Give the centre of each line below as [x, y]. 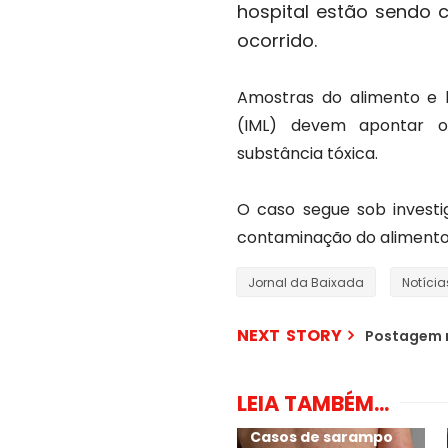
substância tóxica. [307, 154]
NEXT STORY [289, 336]
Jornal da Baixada [306, 283]
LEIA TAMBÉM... [313, 404]
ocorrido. [277, 41]
